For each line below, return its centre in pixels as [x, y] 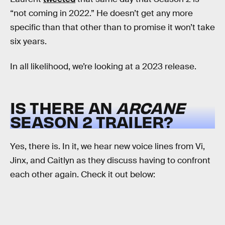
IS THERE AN [63, 107]
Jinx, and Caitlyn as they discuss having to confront [110, 160]
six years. [28, 42]
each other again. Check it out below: [83, 174]
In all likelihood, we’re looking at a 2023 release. [103, 66]
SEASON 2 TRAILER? [92, 122]
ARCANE [151, 107]
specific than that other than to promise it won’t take [113, 28]
